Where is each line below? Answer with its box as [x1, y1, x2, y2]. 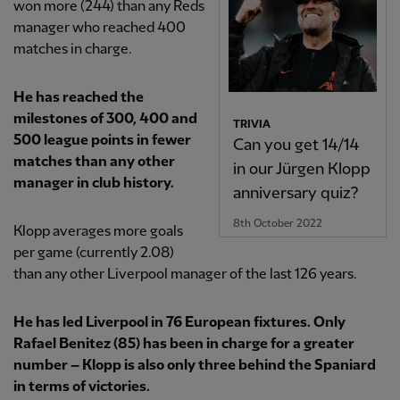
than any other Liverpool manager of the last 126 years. [13, 267, 357, 283]
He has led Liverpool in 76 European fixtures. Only [13, 315, 346, 331]
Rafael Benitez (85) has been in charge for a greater [13, 337, 354, 353]
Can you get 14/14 [232, 136, 360, 154]
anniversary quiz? [232, 184, 358, 202]
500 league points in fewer [13, 133, 191, 149]
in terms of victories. [13, 379, 150, 396]
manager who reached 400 [13, 21, 186, 37]
